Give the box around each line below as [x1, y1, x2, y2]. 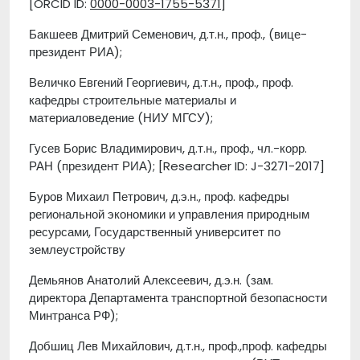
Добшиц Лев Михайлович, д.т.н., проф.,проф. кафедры [29, 337, 327, 354]
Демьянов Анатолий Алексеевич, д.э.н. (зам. [29, 272, 273, 288]
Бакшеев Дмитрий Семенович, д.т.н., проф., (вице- [29, 26, 307, 43]
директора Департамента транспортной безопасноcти [29, 289, 327, 306]
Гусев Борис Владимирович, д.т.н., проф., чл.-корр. [29, 140, 307, 157]
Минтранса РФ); [29, 307, 118, 324]
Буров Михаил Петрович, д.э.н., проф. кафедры [29, 188, 289, 205]
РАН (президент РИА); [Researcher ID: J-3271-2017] [29, 157, 325, 174]
